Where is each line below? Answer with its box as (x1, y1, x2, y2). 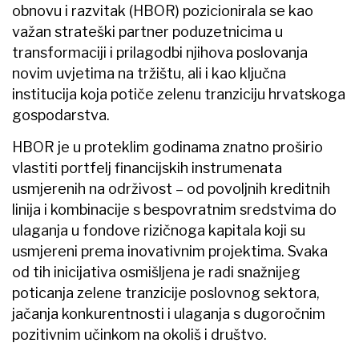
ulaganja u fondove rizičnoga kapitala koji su (12, 221, 305, 239)
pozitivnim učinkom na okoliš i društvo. (12, 325, 267, 343)
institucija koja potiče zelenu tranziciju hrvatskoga (12, 85, 345, 103)
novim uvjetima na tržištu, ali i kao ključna (12, 64, 286, 82)
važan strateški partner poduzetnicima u (12, 22, 283, 40)
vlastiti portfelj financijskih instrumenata (12, 159, 282, 176)
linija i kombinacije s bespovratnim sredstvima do (12, 200, 337, 218)
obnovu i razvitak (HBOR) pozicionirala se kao (12, 2, 313, 19)
